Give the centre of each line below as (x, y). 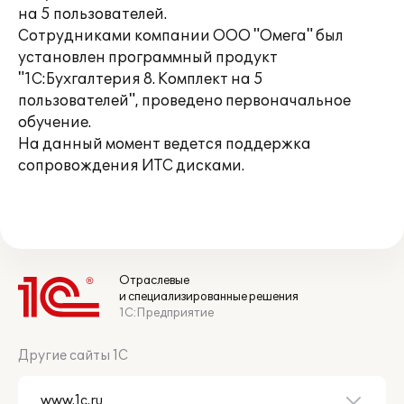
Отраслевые (154, 280)
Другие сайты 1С (73, 356)
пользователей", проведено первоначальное (184, 101)
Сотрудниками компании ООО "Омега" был (181, 36)
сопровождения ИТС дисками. (131, 166)
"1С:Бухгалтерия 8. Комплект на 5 (141, 79)
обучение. (55, 123)
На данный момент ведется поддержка (165, 144)
